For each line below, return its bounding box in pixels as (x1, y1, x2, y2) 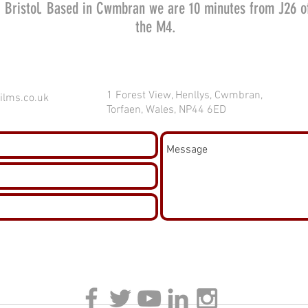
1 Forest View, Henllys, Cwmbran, (107, 89, 263, 103)
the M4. (135, 18, 180, 37)
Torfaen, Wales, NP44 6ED (107, 103, 226, 118)
